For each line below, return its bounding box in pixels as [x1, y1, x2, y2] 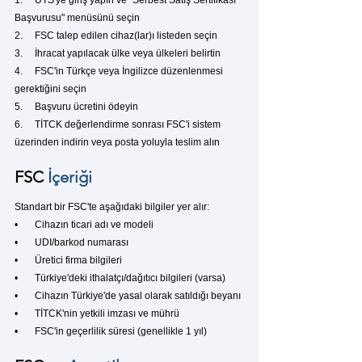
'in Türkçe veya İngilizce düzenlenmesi [54, 65, 225, 77]
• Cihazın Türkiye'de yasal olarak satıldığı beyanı [15, 290, 241, 301]
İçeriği [44, 167, 92, 187]
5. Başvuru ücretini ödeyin [15, 101, 138, 112]
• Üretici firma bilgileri [15, 255, 122, 266]
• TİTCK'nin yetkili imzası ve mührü [15, 308, 179, 319]
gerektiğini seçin [15, 83, 86, 95]
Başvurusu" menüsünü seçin [15, 12, 140, 23]
